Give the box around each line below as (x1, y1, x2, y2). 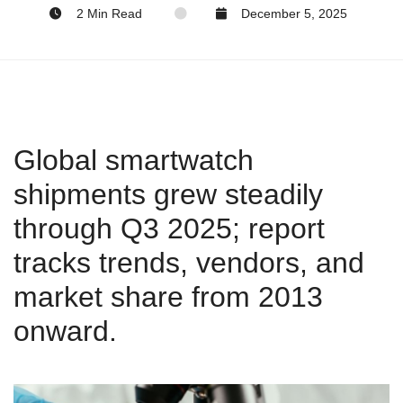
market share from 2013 (13, 281, 323, 313)
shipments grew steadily (13, 178, 323, 210)
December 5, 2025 (240, 7, 347, 21)
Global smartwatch (13, 144, 254, 176)
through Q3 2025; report (13, 212, 325, 245)
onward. (13, 315, 117, 347)
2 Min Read (76, 7, 142, 21)
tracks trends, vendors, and (13, 246, 364, 279)
